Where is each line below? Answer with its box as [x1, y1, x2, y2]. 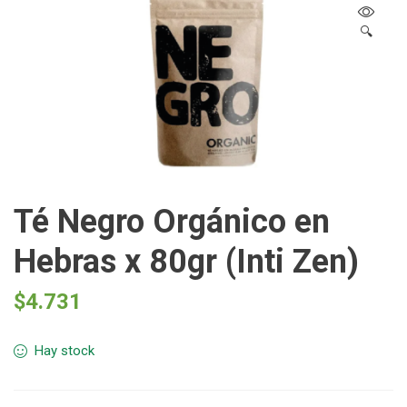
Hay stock [35, 342, 95, 359]
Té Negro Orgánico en [14, 202, 330, 241]
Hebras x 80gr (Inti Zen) [14, 242, 359, 281]
